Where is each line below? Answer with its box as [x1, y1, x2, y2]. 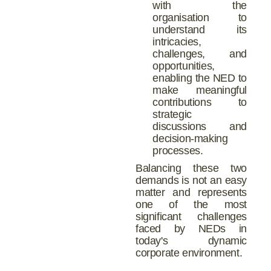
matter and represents [135, 186, 247, 199]
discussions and [152, 120, 247, 133]
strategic [152, 108, 192, 121]
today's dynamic [135, 235, 247, 247]
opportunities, [152, 60, 215, 73]
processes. [152, 145, 203, 157]
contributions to [152, 96, 247, 109]
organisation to [152, 11, 247, 24]
